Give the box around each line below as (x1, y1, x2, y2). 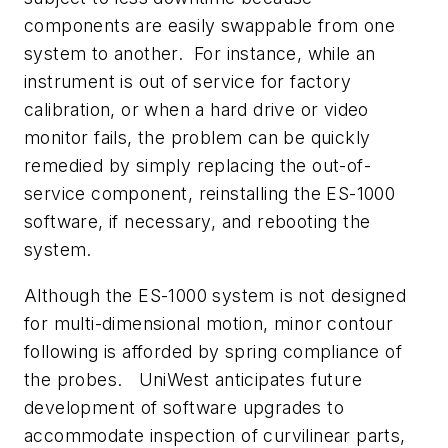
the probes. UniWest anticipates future (24, 368, 362, 390)
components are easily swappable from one (24, 15, 395, 37)
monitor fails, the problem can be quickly (24, 127, 371, 149)
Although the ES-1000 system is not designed (24, 284, 407, 306)
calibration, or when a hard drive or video (24, 99, 369, 121)
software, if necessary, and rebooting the (24, 211, 371, 233)
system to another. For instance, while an (24, 43, 376, 65)
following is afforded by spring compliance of (24, 340, 402, 362)
